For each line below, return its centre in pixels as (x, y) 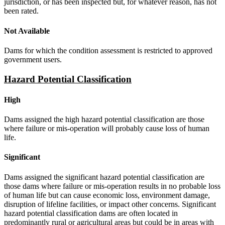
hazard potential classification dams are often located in (91, 213)
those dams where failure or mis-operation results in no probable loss (112, 186)
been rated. (21, 11)
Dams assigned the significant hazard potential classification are (104, 177)
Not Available (27, 31)
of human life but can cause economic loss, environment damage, (107, 195)
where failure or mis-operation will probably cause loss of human (107, 129)
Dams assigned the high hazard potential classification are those (104, 120)
